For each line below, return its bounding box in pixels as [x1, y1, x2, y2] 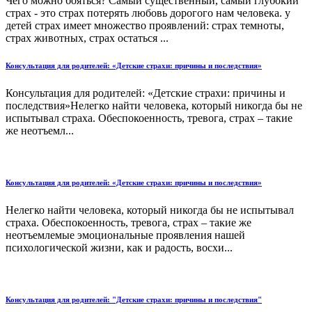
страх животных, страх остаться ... [6, 31, 169, 44]
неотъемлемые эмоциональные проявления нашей [6, 229, 245, 242]
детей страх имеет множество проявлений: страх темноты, [6, 19, 284, 31]
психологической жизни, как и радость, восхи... [6, 242, 233, 254]
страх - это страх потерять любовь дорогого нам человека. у [6, 6, 290, 19]
